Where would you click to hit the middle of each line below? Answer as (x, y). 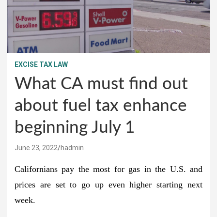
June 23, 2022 (36, 147)
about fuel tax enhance (101, 106)
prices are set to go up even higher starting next (108, 184)
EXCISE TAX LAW (41, 64)
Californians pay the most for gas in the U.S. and (108, 169)
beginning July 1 (75, 127)
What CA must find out (101, 84)
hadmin (72, 147)
